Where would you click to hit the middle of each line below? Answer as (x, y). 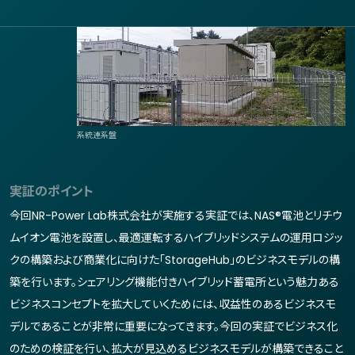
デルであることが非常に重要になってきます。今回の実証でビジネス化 (174, 326)
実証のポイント (52, 191)
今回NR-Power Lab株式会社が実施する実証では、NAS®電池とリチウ (176, 215)
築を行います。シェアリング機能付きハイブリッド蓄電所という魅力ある (174, 282)
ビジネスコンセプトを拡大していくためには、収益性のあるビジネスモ (173, 304)
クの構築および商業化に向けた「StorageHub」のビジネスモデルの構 (175, 260)
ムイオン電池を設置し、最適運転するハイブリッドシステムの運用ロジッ (176, 237)
